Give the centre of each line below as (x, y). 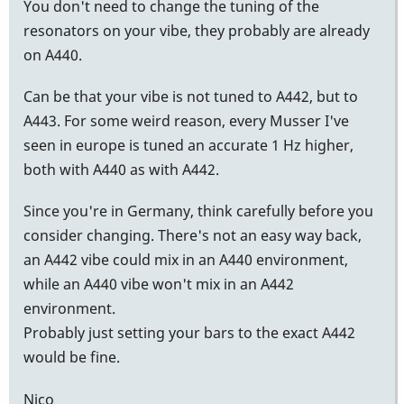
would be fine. (72, 358)
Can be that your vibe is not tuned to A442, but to (191, 97)
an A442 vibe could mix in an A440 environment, (186, 260)
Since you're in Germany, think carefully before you (198, 211)
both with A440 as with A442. (121, 170)
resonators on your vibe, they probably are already (197, 30)
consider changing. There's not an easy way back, (193, 236)
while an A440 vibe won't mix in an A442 (159, 285)
